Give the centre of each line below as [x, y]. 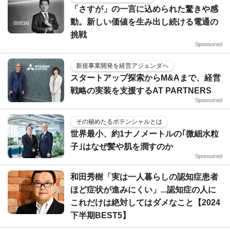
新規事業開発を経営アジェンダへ [122, 65]
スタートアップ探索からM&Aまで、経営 [146, 78]
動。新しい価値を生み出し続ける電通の [144, 22]
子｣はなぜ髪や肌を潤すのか [122, 146]
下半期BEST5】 [100, 215]
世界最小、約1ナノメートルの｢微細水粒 [145, 133]
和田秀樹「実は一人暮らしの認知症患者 [144, 177]
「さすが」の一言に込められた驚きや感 [144, 9]
